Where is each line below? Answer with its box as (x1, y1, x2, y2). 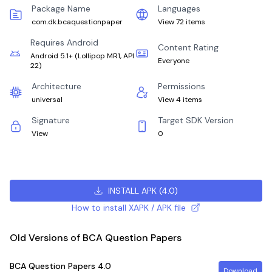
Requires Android (30, 37, 99, 48)
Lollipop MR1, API (78, 51, 135, 61)
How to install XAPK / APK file (71, 202, 186, 213)
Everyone (158, 56, 189, 66)
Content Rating (158, 42, 219, 53)
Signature (32, 115, 70, 126)
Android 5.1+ (30, 51, 73, 61)
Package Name (32, 3, 90, 14)
